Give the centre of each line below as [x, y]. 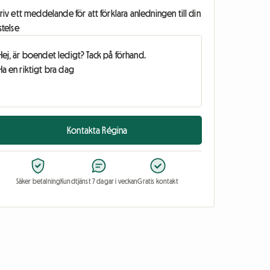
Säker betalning [38, 182]
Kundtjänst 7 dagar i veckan [99, 182]
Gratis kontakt [158, 182]
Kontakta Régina [97, 130]
